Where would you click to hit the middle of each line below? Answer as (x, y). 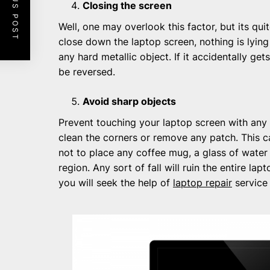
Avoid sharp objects (129, 102)
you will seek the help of (116, 183)
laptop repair (202, 183)
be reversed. (87, 72)
